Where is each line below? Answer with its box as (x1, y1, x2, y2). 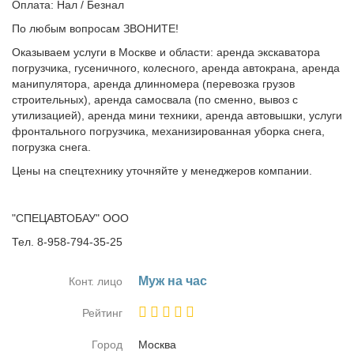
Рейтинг (82, 307, 122, 319)
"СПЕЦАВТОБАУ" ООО (12, 212, 129, 224)
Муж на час (138, 274, 207, 288)
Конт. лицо (69, 275, 122, 288)
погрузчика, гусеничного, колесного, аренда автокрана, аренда (12, 62, 340, 74)
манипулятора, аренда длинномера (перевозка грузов (12, 77, 295, 90)
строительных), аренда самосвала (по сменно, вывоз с (12, 93, 298, 106)
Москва (138, 338, 176, 351)
